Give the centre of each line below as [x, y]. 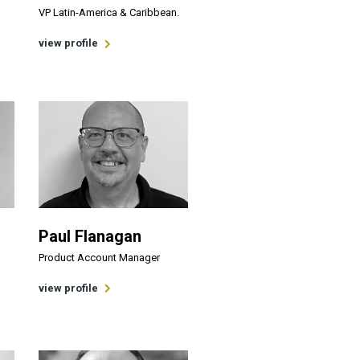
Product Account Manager [99, 257]
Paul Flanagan [90, 236]
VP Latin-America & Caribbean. [108, 13]
